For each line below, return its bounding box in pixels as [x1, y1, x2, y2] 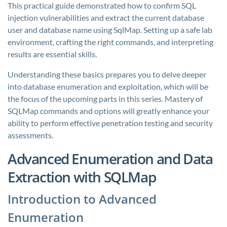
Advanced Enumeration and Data [8, 149, 213, 168]
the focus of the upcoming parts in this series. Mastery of [8, 94, 203, 103]
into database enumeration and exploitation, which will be [8, 82, 208, 91]
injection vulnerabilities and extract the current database [8, 13, 204, 22]
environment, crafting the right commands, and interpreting [8, 37, 213, 47]
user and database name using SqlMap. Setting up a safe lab [8, 25, 212, 34]
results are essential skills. [8, 49, 97, 59]
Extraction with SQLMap [8, 167, 156, 186]
